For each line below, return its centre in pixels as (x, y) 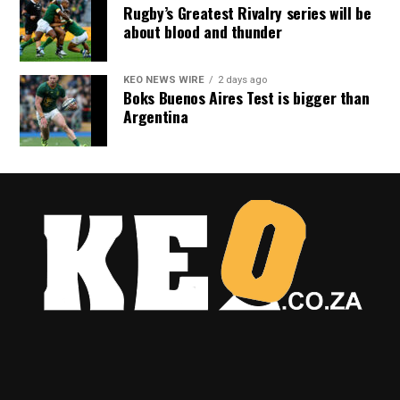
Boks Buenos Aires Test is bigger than (246, 97)
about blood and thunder (203, 31)
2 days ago (243, 80)
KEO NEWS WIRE (164, 80)
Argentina (156, 116)
